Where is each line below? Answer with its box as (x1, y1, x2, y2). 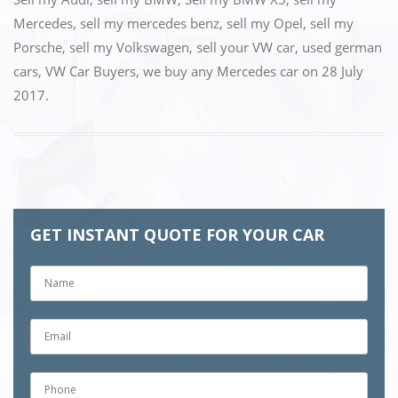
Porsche (13, 38, 62, 57)
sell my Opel (227, 14, 303, 33)
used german (302, 38, 382, 57)
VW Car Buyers (45, 62, 136, 81)
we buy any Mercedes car (143, 62, 298, 81)
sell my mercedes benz (80, 14, 219, 33)
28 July (322, 62, 363, 81)
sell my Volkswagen (69, 38, 189, 57)
